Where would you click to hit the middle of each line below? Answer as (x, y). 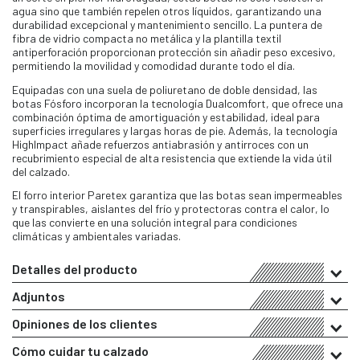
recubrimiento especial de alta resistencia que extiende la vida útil (172, 157)
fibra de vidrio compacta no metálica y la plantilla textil (147, 38)
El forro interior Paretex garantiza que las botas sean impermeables (177, 195)
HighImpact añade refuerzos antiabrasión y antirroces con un (160, 144)
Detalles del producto (75, 269)
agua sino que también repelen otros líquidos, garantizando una (167, 10)
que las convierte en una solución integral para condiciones (155, 223)
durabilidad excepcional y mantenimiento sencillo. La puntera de (167, 24)
